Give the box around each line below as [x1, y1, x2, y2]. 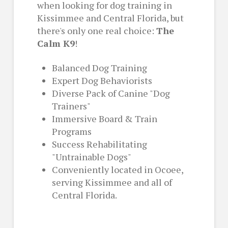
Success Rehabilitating [52, 138, 148, 151]
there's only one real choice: [37, 24, 156, 37]
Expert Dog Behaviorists [52, 74, 153, 87]
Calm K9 [37, 37, 75, 49]
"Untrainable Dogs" [52, 151, 132, 163]
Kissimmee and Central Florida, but [37, 11, 184, 24]
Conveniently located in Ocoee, [52, 163, 184, 176]
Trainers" [52, 100, 91, 112]
